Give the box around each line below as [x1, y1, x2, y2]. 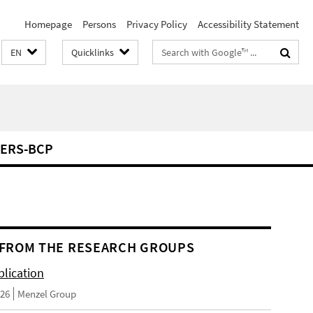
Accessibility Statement [198, 17, 299, 31]
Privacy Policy [126, 17, 187, 31]
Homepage [24, 17, 72, 31]
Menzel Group [17, 287, 77, 300]
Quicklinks [71, 46, 114, 59]
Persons [82, 17, 116, 31]
